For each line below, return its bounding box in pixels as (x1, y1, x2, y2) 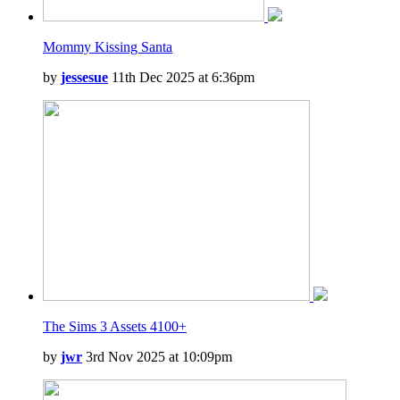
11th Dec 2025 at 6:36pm (108, 70, 254, 85)
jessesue (61, 70, 108, 85)
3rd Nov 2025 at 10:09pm (82, 349, 232, 364)
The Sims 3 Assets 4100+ (43, 319, 187, 334)
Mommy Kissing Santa (43, 39, 172, 54)
